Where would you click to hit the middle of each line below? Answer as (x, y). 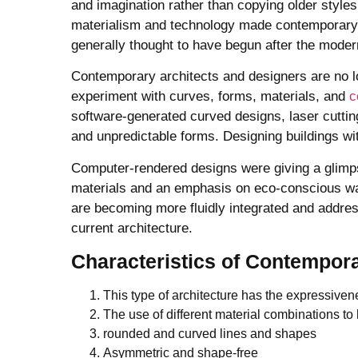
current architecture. (132, 228)
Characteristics (143, 262)
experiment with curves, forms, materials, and (210, 97)
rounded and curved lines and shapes (210, 334)
